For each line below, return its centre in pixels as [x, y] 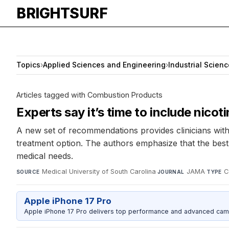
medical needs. [45, 156]
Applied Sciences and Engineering [104, 65]
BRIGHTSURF [62, 13]
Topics [28, 65]
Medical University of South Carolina [99, 171]
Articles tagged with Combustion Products [89, 95]
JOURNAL [171, 171]
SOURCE [28, 171]
